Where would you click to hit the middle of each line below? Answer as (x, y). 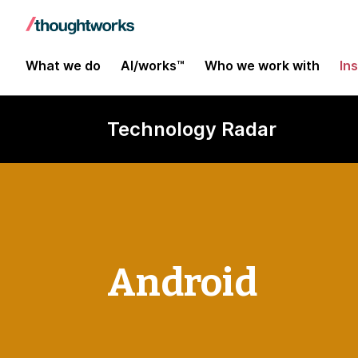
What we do (63, 65)
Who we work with (262, 65)
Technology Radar (192, 129)
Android (183, 282)
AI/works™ (153, 65)
